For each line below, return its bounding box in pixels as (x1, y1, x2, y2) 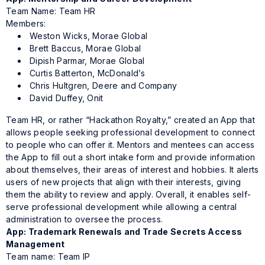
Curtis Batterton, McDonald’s (30, 68, 145, 79)
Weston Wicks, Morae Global (30, 31, 148, 41)
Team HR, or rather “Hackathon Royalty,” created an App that (6, 115, 255, 125)
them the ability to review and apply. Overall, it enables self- (6, 189, 251, 200)
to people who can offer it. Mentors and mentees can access (6, 140, 255, 150)
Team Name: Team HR (6, 6, 96, 17)
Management (6, 239, 65, 250)
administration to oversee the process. (6, 214, 163, 225)
